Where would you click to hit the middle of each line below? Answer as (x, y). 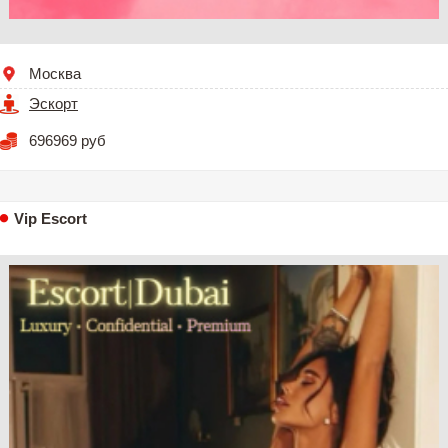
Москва (55, 73)
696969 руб (67, 140)
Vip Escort (50, 218)
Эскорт (53, 103)
